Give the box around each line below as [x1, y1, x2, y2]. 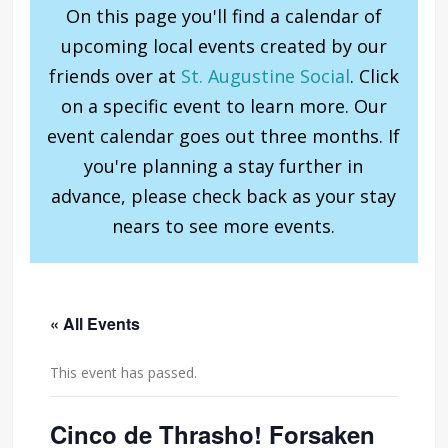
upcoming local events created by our [60, 33, 387, 58]
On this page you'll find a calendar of [65, 3, 382, 28]
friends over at [48, 63, 181, 88]
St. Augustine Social [180, 63, 350, 88]
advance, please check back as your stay [51, 183, 397, 208]
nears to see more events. [112, 213, 336, 238]
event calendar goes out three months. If [47, 123, 401, 148]
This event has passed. [50, 362, 198, 382]
